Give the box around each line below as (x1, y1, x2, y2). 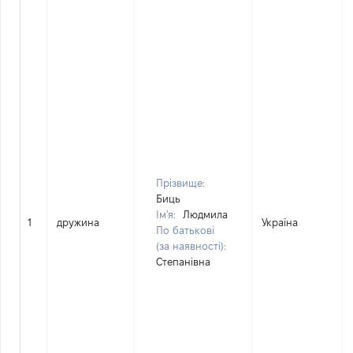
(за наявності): (156, 240, 226, 251)
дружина (57, 217, 99, 228)
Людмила (183, 209, 228, 220)
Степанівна (156, 256, 210, 267)
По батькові (156, 225, 214, 236)
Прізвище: (156, 177, 205, 188)
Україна (262, 217, 298, 228)
